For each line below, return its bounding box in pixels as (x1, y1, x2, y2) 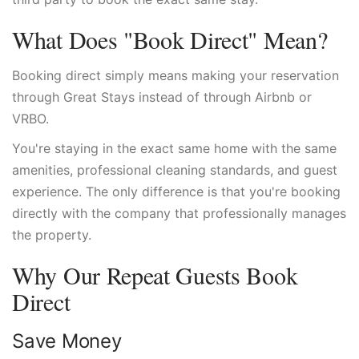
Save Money (12, 329, 122, 353)
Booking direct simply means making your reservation (12, 67, 339, 83)
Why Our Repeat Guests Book (12, 259, 298, 291)
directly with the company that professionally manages (12, 205, 346, 221)
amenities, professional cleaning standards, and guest (12, 162, 337, 178)
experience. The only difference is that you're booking (12, 184, 341, 200)
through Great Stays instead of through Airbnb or (12, 89, 312, 105)
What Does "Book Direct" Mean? (12, 23, 328, 55)
